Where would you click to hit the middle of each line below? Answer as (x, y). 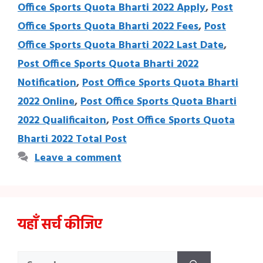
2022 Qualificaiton (62, 120)
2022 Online (46, 102)
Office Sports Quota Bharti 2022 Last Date (121, 45)
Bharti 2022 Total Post (72, 139)
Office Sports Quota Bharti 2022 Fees (108, 26)
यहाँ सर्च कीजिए (60, 225)
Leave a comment (78, 158)
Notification (47, 83)
